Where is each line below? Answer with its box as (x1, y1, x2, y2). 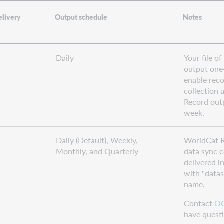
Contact (184, 197, 214, 209)
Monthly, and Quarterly (56, 145, 138, 157)
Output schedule (55, 12, 108, 22)
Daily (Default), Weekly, (56, 134, 138, 146)
